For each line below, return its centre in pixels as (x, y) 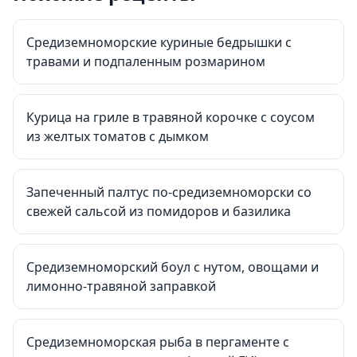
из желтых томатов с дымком (118, 136)
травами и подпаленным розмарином (146, 61)
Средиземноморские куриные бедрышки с (159, 42)
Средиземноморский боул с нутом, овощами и (173, 267)
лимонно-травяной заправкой (121, 286)
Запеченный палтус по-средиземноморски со (169, 192)
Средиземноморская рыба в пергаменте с (158, 342)
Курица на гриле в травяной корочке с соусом (171, 117)
